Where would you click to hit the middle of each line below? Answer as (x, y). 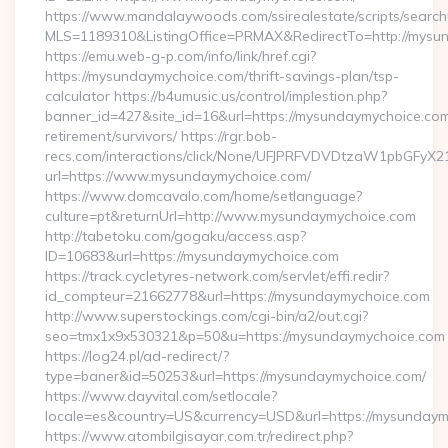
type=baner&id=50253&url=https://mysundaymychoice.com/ (235, 376)
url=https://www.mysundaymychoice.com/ (178, 176)
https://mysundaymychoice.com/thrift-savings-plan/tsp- (222, 76)
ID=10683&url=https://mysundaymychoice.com (192, 256)
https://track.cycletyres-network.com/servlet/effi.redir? (217, 276)
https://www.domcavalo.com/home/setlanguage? (203, 196)
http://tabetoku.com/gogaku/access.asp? (175, 236)
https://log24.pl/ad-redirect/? (137, 356)
